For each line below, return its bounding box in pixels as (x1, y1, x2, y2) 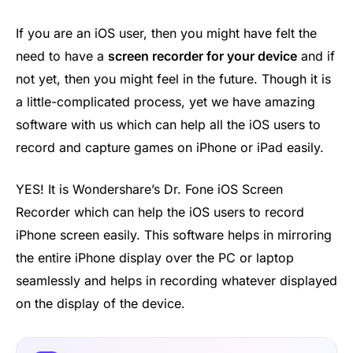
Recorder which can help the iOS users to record (16, 204, 304, 221)
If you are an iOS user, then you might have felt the (16, 24, 317, 41)
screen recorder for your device (108, 47, 297, 64)
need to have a (16, 47, 108, 64)
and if (297, 47, 335, 64)
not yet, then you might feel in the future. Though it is (16, 70, 331, 87)
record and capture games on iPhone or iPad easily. (16, 139, 324, 155)
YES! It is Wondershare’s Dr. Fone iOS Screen (16, 181, 283, 198)
